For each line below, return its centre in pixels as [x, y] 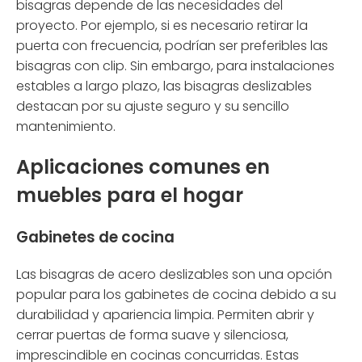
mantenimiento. [66, 127]
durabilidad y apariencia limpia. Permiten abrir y [165, 314]
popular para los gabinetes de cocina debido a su [176, 294]
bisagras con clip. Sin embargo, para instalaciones [175, 66]
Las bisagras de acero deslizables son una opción [174, 274]
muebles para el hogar [130, 196]
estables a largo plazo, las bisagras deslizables [164, 86]
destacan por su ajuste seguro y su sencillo [153, 107]
